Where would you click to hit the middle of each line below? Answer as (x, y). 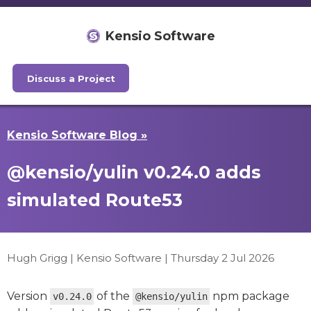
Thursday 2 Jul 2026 (222, 258)
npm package (250, 296)
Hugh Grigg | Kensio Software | (89, 258)
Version (28, 296)
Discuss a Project (71, 78)
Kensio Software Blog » (77, 135)
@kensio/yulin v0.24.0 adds (134, 173)
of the (114, 296)
